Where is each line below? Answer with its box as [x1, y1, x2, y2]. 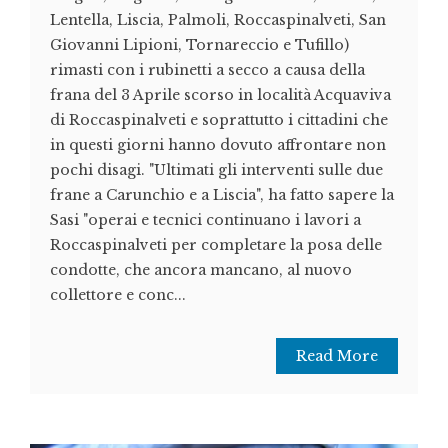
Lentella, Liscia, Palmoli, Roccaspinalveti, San [50, 11, 386, 30]
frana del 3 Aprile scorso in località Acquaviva [50, 86, 391, 105]
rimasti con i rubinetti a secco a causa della [50, 61, 365, 80]
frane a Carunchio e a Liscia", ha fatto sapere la [50, 186, 394, 205]
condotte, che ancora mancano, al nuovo [50, 261, 352, 280]
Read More [296, 347, 378, 366]
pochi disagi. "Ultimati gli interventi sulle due [50, 161, 383, 180]
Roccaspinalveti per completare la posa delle [50, 236, 382, 255]
